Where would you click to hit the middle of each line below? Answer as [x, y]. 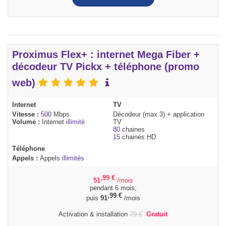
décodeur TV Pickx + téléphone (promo [106, 67]
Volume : [27, 122]
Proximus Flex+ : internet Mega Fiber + [106, 55]
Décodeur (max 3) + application [159, 115]
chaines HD [138, 137]
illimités [73, 158]
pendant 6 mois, [113, 188]
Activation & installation [94, 214]
